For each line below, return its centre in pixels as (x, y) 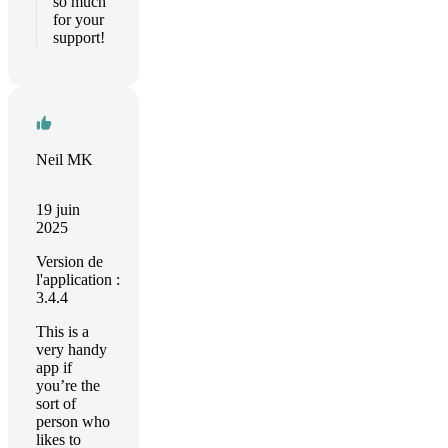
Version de (69, 261)
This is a (62, 331)
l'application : (78, 279)
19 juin (58, 209)
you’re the (68, 385)
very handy (71, 349)
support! (79, 37)
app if (54, 367)
